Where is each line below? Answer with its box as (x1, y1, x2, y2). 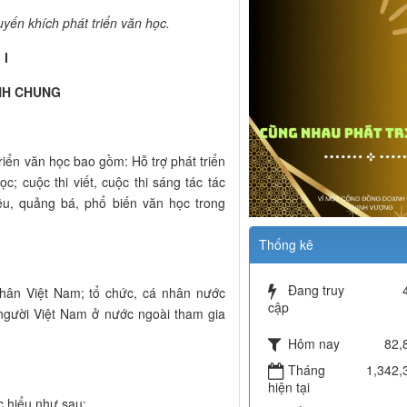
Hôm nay (287, 334, 340, 353)
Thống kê (258, 235, 313, 254)
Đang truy (287, 281, 344, 300)
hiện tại (267, 378, 310, 397)
